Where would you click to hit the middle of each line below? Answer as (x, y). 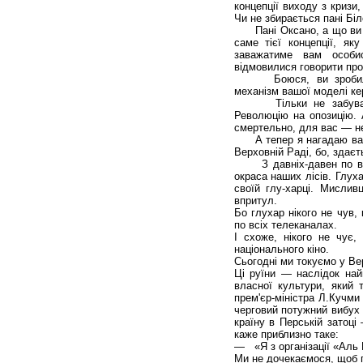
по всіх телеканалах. (285, 224)
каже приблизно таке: (286, 334)
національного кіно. (281, 249)
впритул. (255, 200)
